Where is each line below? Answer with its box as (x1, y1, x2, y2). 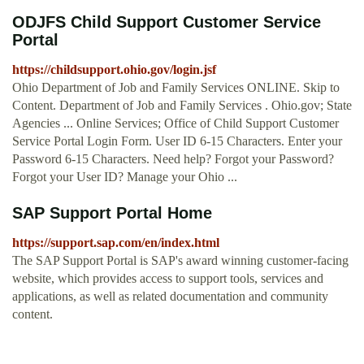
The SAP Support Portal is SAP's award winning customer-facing (12, 253, 349, 268)
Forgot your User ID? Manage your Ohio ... (12, 170, 237, 184)
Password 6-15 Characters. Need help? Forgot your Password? (12, 152, 334, 167)
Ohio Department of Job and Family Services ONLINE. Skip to (12, 80, 340, 95)
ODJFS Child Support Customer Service (12, 13, 321, 32)
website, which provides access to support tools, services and (12, 271, 323, 286)
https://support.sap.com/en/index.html (12, 236, 219, 250)
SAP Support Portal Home (12, 204, 212, 223)
